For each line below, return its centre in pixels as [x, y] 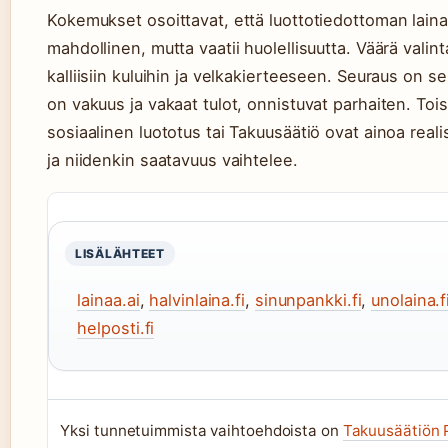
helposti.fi [116, 327]
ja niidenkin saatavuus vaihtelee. [172, 160]
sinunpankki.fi [308, 299]
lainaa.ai [108, 299]
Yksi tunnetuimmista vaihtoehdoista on [201, 430]
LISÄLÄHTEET [120, 253]
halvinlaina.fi [197, 299]
